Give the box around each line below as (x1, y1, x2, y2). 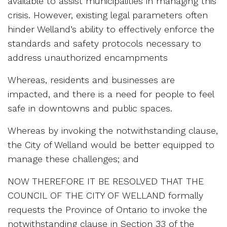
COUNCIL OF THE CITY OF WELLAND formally (8, 190, 203, 201)
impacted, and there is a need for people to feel (8, 88, 214, 99)
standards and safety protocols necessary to (8, 37, 201, 49)
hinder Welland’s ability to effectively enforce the (8, 23, 214, 34)
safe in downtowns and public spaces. (8, 102, 172, 113)
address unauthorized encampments (8, 52, 168, 63)
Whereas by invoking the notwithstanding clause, (8, 125, 218, 136)
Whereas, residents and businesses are (8, 74, 175, 85)
